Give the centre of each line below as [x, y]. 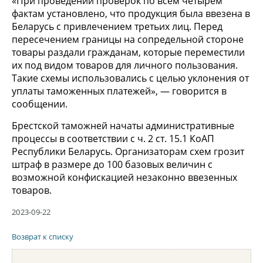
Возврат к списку [43, 236]
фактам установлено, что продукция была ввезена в [131, 13]
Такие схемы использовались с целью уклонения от [130, 78]
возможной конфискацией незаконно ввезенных [124, 177]
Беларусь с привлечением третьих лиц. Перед [117, 26]
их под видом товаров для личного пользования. [125, 65]
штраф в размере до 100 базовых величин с [112, 164]
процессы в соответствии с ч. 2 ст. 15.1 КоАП [113, 138]
